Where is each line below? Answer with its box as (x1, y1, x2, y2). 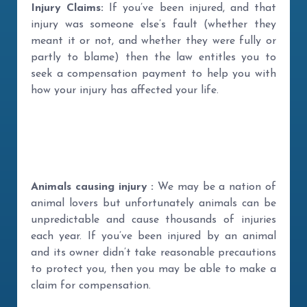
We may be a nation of (153, 182, 277, 193)
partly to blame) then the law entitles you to (31, 52, 276, 63)
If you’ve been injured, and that (103, 3, 277, 14)
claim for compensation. (31, 280, 151, 291)
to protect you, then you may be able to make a (31, 264, 276, 275)
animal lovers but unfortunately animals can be (31, 198, 276, 209)
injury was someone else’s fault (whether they (31, 19, 276, 30)
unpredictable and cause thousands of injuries (31, 214, 276, 225)
